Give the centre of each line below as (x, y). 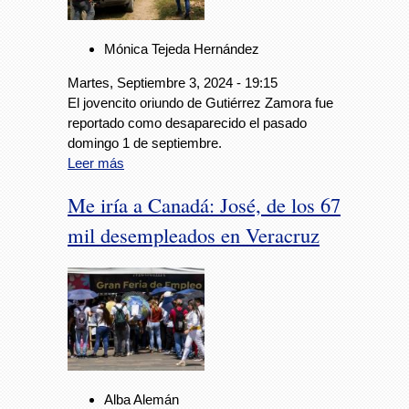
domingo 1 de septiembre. (145, 142)
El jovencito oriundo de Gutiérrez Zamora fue (200, 102)
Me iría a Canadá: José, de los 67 (204, 205)
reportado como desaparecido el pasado (187, 122)
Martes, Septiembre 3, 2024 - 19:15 (173, 82)
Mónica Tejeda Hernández (182, 48)
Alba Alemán (142, 399)
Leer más (96, 163)
